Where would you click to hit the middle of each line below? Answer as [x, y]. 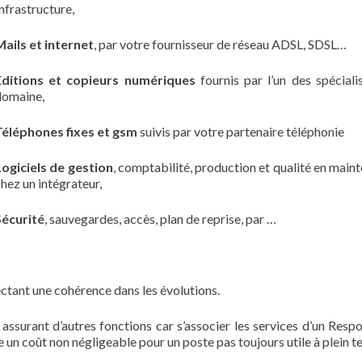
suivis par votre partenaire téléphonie [241, 132]
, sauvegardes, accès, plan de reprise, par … [160, 219]
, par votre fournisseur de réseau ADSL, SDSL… [220, 44]
